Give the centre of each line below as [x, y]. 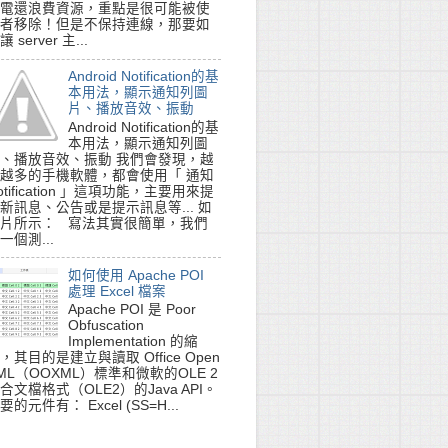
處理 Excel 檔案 [117, 291]
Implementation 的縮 [133, 342]
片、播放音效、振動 [131, 109]
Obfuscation [106, 326]
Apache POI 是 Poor [132, 310]
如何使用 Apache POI [136, 275]
